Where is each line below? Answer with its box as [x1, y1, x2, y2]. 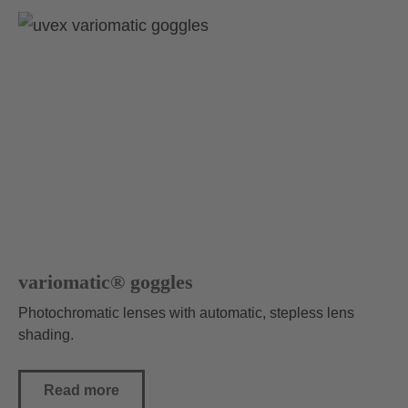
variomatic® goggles [18, 270, 193, 294]
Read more [44, 382, 119, 399]
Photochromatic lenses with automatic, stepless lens [18, 305, 354, 321]
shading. [18, 327, 74, 343]
